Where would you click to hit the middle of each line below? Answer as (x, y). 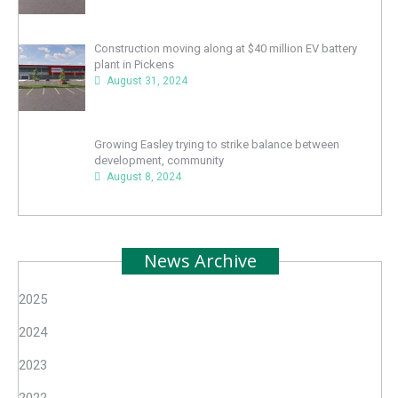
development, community (159, 160)
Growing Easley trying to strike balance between (216, 144)
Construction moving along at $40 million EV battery (225, 48)
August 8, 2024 (143, 176)
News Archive (200, 261)
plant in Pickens (134, 64)
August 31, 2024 (147, 80)
